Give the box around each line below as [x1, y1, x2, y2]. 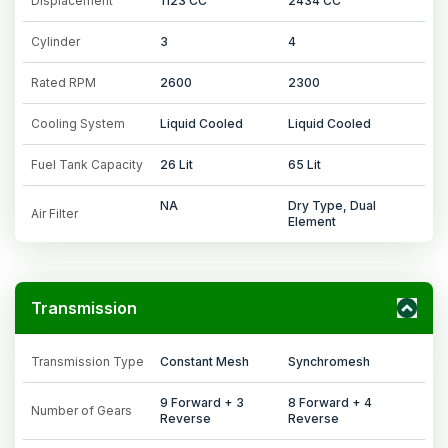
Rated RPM [31, 74, 96, 90]
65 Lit [288, 156, 322, 172]
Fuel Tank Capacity [31, 156, 143, 172]
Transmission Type [31, 353, 144, 369]
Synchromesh [288, 353, 371, 369]
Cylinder [31, 33, 80, 49]
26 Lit [159, 156, 193, 172]
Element [288, 213, 337, 229]
